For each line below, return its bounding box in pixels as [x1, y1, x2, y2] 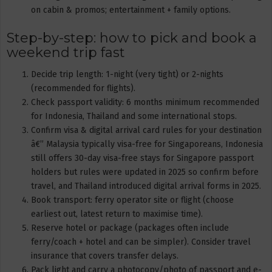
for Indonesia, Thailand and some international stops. [31, 110, 237, 121]
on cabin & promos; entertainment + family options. [31, 5, 231, 15]
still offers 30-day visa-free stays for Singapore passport [31, 152, 254, 163]
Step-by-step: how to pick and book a [7, 30, 257, 46]
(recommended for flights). [31, 83, 135, 93]
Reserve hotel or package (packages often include [31, 222, 229, 233]
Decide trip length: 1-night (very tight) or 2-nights [31, 69, 223, 80]
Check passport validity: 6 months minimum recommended [31, 97, 259, 107]
